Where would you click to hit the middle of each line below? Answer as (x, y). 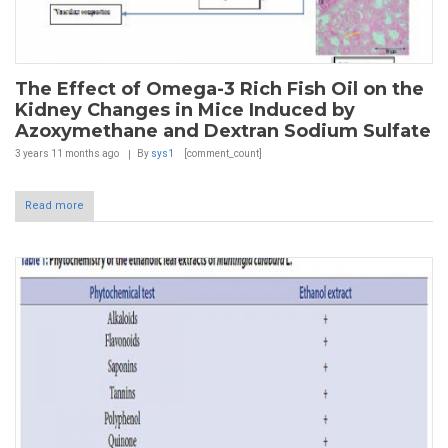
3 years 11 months (57, 154)
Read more (54, 206)
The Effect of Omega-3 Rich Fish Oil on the (219, 89)
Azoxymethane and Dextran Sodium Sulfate (223, 131)
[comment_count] (222, 154)
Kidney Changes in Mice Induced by (185, 110)
